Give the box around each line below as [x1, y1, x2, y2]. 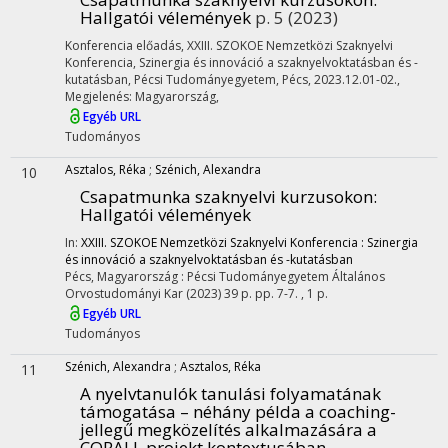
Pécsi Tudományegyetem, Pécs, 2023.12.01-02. [134, 71, 397, 88]
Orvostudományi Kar [65, 285, 183, 302]
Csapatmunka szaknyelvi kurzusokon [80, 185, 373, 208]
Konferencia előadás [65, 37, 181, 54]
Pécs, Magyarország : [65, 268, 187, 285]
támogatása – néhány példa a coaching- [80, 400, 396, 423]
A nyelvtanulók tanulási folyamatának [80, 382, 381, 405]
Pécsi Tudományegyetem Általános [187, 268, 385, 285]
